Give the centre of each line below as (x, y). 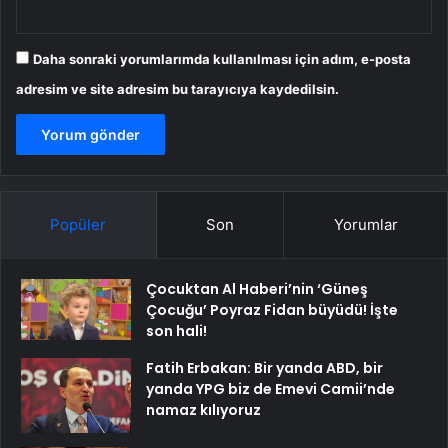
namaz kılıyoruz (203, 409)
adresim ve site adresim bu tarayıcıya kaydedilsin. (177, 88)
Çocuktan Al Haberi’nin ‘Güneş (257, 288)
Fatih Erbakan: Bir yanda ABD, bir (264, 367)
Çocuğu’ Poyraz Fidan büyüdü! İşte (272, 309)
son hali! (176, 330)
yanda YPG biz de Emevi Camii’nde (270, 388)
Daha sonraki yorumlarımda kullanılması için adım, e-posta (222, 58)
